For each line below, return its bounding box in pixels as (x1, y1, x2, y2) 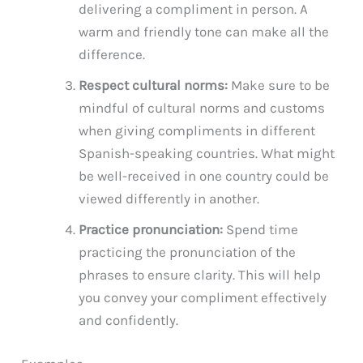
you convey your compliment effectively (79, 289, 327, 306)
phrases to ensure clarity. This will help (79, 267, 322, 284)
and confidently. (79, 312, 179, 329)
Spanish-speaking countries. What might (79, 145, 335, 162)
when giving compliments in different (79, 122, 316, 139)
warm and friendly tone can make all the (79, 23, 330, 41)
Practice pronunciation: (79, 221, 224, 238)
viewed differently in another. (79, 190, 260, 207)
